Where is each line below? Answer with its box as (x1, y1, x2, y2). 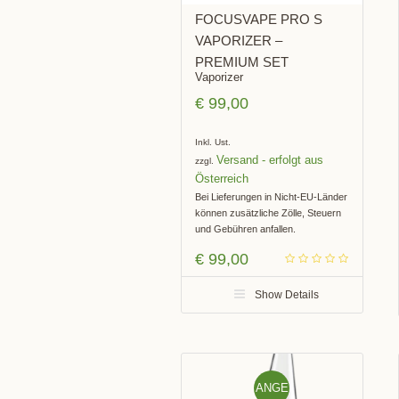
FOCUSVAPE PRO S (194, 11, 322, 27)
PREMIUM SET (194, 53, 289, 69)
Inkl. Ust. (194, 136, 231, 147)
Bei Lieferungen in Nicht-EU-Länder (194, 191, 347, 202)
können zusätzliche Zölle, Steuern (194, 207, 341, 218)
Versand (216, 152, 258, 167)
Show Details (255, 288, 320, 301)
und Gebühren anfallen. (194, 223, 296, 234)
